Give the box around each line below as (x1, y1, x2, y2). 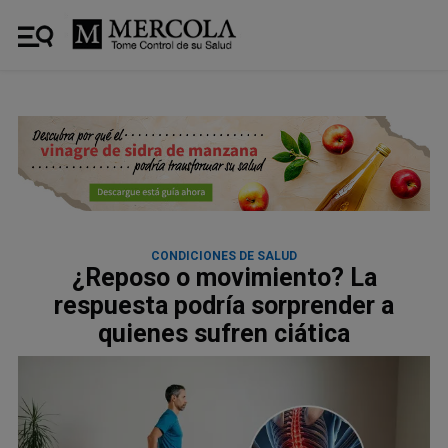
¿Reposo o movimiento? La (71, 262, 377, 292)
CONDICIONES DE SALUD (151, 248, 297, 263)
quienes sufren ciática (98, 318, 350, 348)
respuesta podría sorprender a (54, 290, 394, 320)
